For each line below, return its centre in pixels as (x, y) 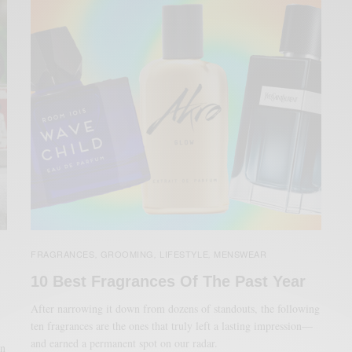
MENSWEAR (240, 253)
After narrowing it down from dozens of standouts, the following (176, 308)
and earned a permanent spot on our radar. (125, 343)
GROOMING (127, 253)
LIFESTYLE (184, 253)
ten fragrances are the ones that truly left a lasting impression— (172, 325)
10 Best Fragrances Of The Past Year (168, 281)
